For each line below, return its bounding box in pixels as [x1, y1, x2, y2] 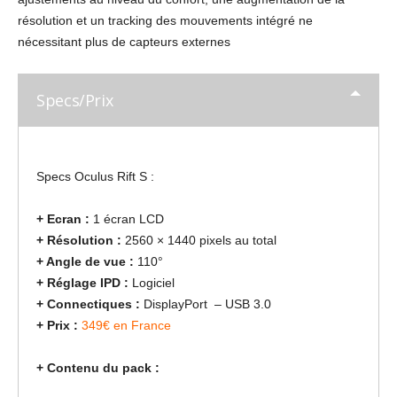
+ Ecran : [36, 211, 90, 226]
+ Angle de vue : [36, 253, 137, 269]
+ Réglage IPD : [36, 275, 128, 290]
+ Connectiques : [36, 296, 140, 311]
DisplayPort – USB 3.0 [140, 296, 271, 311]
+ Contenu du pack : [36, 360, 160, 375]
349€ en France [82, 317, 171, 332]
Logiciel [128, 275, 175, 290]
